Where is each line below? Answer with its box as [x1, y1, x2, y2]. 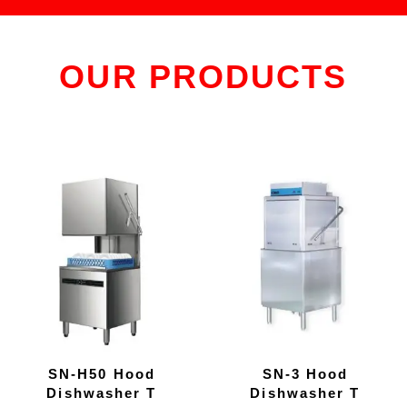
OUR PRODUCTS [59, 57, 348, 95]
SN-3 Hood [262, 365, 349, 382]
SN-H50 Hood [47, 365, 156, 382]
